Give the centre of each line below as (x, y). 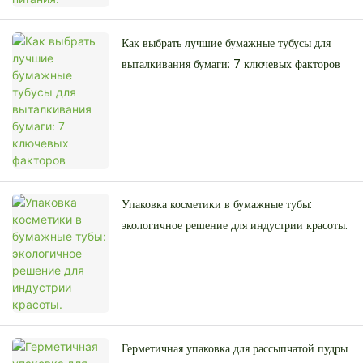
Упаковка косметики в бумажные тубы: (217, 205)
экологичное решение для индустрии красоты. (235, 226)
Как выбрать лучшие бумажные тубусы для (226, 43)
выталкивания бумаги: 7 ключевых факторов (231, 64)
